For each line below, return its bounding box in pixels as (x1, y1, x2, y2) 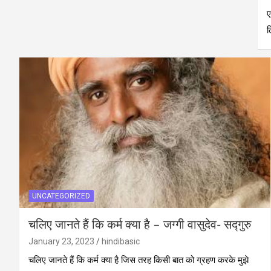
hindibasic (102, 236, 140, 246)
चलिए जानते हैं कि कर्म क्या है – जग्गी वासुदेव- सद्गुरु (28, 218, 251, 231)
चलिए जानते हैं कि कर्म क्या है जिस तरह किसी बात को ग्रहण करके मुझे (28, 254, 249, 266)
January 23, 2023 (28, 236, 94, 246)
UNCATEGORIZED (32, 191, 90, 200)
